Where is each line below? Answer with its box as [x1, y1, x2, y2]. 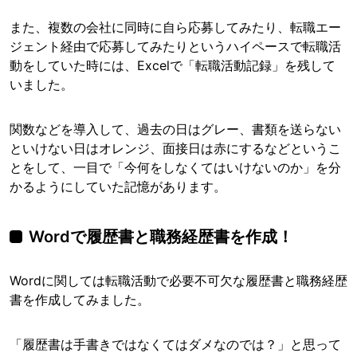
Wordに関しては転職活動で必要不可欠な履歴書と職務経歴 [10, 273, 347, 289]
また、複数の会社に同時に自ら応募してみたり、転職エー [10, 19, 341, 36]
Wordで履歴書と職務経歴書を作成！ [29, 227, 293, 247]
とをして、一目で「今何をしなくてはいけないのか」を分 [10, 159, 341, 176]
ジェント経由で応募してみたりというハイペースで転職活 [10, 38, 341, 55]
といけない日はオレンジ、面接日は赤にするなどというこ [10, 140, 341, 157]
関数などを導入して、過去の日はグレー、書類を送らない [10, 121, 341, 138]
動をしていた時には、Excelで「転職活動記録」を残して [10, 57, 335, 74]
